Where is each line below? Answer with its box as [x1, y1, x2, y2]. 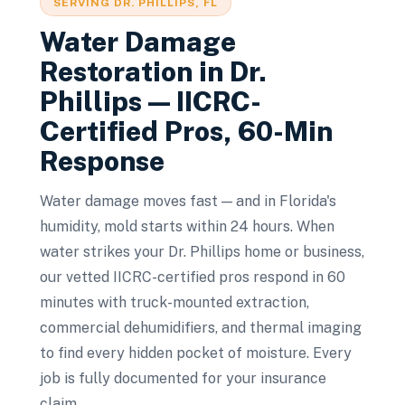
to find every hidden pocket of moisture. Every [40, 344, 352, 362]
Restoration [40, 55, 193, 88]
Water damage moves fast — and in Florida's [40, 193, 336, 210]
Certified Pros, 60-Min [40, 115, 333, 147]
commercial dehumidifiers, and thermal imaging [40, 319, 362, 336]
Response [40, 145, 165, 177]
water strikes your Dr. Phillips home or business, [40, 243, 364, 260]
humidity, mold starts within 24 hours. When [40, 218, 334, 235]
